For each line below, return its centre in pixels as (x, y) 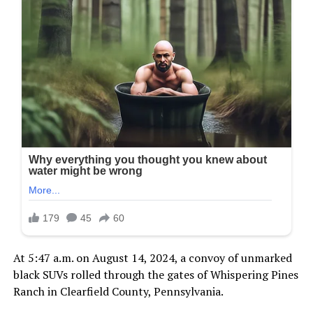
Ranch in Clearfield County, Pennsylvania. (118, 292)
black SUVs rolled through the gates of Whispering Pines (155, 275)
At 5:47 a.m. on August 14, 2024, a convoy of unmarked (152, 258)
